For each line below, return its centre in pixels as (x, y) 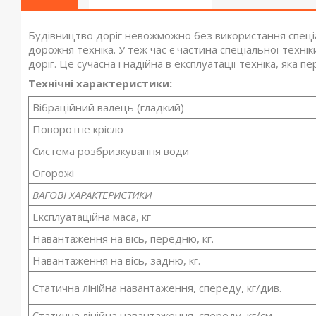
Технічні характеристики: (100, 83)
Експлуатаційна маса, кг (92, 217)
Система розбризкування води (111, 151)
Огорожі (54, 173)
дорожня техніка (71, 49)
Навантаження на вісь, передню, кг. (123, 238)
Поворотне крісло (78, 129)
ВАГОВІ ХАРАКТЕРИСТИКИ (92, 195)
